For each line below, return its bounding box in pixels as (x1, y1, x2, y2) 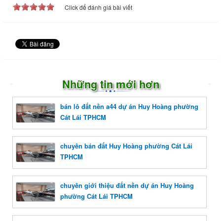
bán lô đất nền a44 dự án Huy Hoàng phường (60, 101, 198, 111)
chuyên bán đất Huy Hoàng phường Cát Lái (60, 141, 192, 150)
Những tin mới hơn (62, 75, 159, 92)
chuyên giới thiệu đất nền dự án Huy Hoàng (60, 180, 194, 190)
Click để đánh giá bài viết (65, 2, 132, 11)
